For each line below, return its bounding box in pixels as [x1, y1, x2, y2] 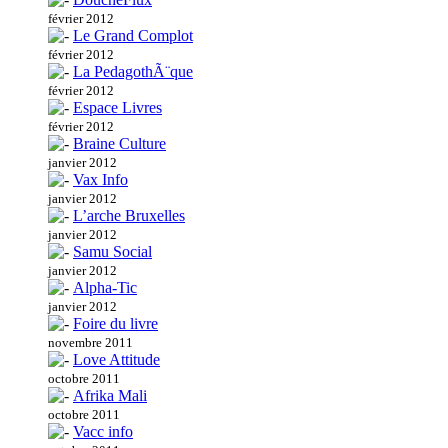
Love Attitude [73, 351, 160, 369]
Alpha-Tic [73, 279, 137, 297]
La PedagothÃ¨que [73, 63, 193, 81]
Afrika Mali [73, 387, 147, 405]
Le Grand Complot [73, 27, 193, 45]
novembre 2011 [48, 335, 133, 351]
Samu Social [73, 243, 152, 261]
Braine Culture [73, 135, 166, 153]
